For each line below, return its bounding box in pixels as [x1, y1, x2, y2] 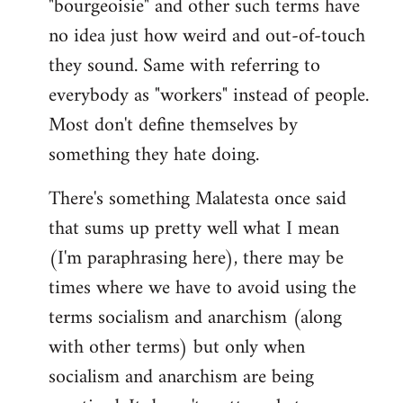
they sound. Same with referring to [49, 49, 320, 85]
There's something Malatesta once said [49, 182, 346, 218]
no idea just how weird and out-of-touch [49, 19, 365, 55]
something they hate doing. [49, 138, 259, 174]
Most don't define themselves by [49, 108, 298, 144]
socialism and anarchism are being [49, 360, 314, 396]
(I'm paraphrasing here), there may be [49, 241, 344, 277]
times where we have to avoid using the [49, 271, 356, 307]
